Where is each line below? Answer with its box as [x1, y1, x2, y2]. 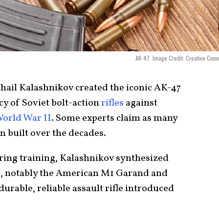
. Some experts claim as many [51, 111, 177, 125]
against [124, 96, 157, 110]
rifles [101, 96, 124, 110]
